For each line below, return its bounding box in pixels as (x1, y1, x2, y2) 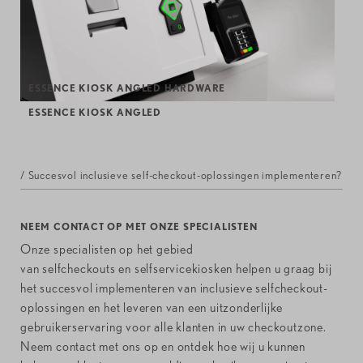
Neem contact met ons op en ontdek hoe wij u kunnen (20, 339, 305, 355)
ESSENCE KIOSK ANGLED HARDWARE (28, 82, 226, 95)
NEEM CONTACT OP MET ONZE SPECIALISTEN (20, 220, 258, 233)
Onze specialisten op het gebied (20, 241, 194, 258)
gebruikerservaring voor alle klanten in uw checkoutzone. (20, 319, 327, 335)
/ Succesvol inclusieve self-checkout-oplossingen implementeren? (20, 169, 342, 182)
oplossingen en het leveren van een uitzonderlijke (20, 300, 284, 316)
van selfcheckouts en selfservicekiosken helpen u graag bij (20, 261, 332, 277)
